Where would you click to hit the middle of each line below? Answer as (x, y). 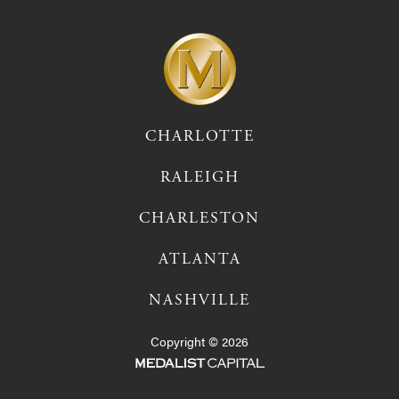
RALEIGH (199, 177)
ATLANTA (199, 259)
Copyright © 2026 (199, 341)
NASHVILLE (199, 300)
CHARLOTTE (199, 136)
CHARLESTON (199, 218)
